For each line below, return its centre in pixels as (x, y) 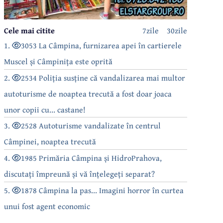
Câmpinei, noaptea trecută (50, 141)
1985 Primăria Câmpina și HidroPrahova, (92, 158)
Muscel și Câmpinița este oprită (58, 61)
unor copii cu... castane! (45, 109)
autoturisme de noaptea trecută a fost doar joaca (88, 93)
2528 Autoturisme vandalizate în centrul (91, 125)
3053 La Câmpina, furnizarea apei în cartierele (102, 45)
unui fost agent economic (47, 206)
